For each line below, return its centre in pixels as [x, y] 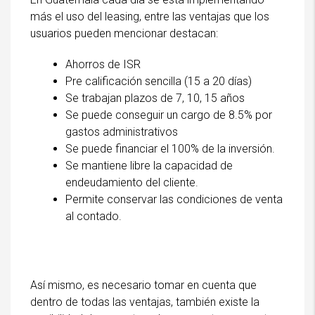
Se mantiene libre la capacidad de [149, 165]
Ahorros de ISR [103, 64]
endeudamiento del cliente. [132, 182]
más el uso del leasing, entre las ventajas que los [150, 16]
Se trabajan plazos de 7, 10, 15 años [155, 98]
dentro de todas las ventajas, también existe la [145, 302]
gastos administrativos [122, 131]
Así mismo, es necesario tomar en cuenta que [143, 285]
